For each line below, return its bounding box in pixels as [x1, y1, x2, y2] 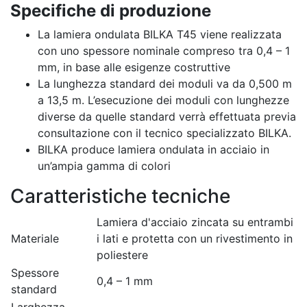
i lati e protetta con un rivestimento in [97, 232, 293, 245]
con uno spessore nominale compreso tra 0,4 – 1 [38, 44, 290, 58]
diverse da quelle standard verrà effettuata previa [38, 110, 296, 123]
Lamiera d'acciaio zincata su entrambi [97, 215, 293, 229]
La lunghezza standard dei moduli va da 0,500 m [38, 77, 292, 90]
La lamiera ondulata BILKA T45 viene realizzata [38, 27, 282, 41]
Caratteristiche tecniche [10, 184, 230, 208]
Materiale [11, 232, 59, 245]
